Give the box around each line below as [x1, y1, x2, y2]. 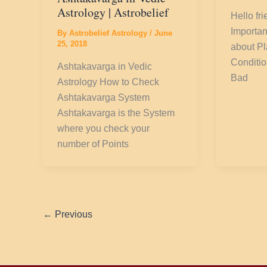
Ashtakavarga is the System [57, 107, 175, 118]
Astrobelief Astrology [69, 29, 150, 38]
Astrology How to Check [57, 76, 159, 87]
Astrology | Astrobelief [57, 4, 169, 21]
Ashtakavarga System [57, 92, 150, 103]
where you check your [57, 123, 150, 133]
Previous [52, 209, 92, 219]
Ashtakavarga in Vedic [57, 61, 152, 72]
